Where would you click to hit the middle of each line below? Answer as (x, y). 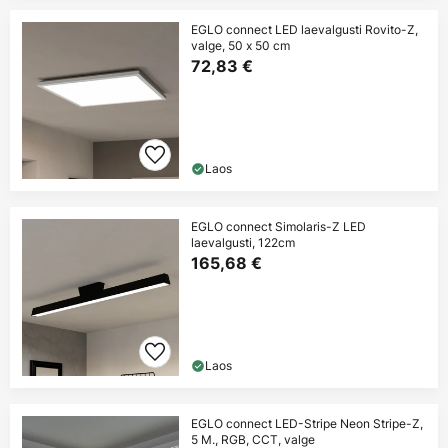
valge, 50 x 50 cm (240, 46)
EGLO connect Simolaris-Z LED (278, 227)
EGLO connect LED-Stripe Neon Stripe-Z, (307, 424)
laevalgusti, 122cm (243, 243)
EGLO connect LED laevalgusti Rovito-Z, (304, 30)
